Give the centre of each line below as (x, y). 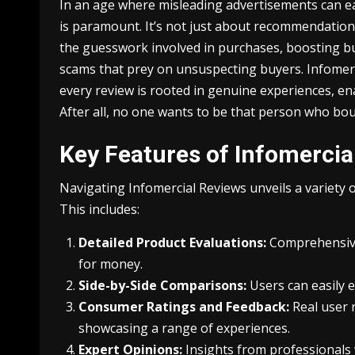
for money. (111, 263)
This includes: (99, 209)
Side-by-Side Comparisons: (162, 285)
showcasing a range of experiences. (184, 328)
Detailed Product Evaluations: (172, 242)
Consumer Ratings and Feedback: (184, 306)
